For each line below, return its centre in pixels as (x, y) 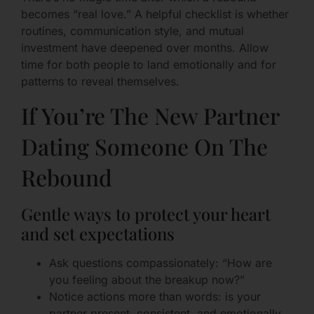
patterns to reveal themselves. (100, 82)
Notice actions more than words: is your (155, 296)
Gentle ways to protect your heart (146, 213)
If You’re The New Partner (150, 115)
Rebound (67, 177)
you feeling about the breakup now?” (147, 279)
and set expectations (98, 233)
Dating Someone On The (144, 146)
